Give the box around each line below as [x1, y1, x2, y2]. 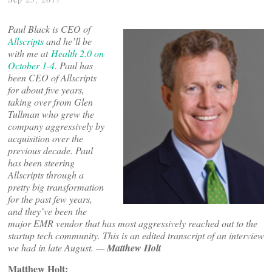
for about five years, [8, 83, 84, 96]
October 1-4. [8, 59, 57, 72]
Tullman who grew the [8, 107, 94, 120]
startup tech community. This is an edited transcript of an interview [8, 229, 264, 242]
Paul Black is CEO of [8, 22, 90, 35]
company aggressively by [8, 120, 104, 132]
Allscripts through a [8, 168, 84, 181]
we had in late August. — [8, 241, 107, 254]
